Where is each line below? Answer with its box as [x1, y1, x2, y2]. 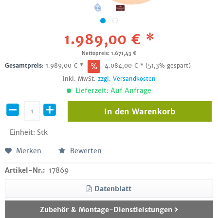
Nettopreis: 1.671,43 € [82, 50, 136, 56]
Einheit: [10, 128, 37, 137]
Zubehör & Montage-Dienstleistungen [40, 205, 175, 214]
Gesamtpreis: [5, 62, 46, 69]
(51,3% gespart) [145, 62, 191, 69]
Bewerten [68, 146, 102, 155]
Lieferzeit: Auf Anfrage [73, 86, 151, 95]
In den [104, 107, 129, 116]
